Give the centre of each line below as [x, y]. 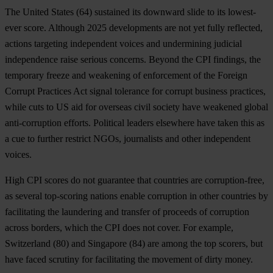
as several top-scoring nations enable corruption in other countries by [136, 196]
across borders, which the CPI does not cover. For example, [119, 228]
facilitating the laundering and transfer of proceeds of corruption [127, 212]
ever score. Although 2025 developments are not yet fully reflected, [134, 28]
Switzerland [29, 244]
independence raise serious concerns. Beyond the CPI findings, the [133, 60]
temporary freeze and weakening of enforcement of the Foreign [126, 76]
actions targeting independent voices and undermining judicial [123, 44]
